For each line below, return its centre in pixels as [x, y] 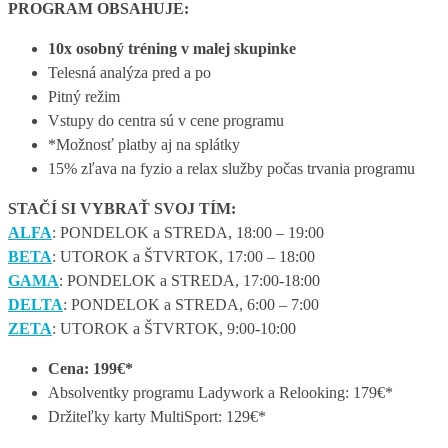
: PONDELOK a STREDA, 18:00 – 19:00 [188, 233]
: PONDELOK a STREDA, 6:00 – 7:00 [191, 305]
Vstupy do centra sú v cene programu [166, 121]
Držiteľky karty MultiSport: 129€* [157, 417]
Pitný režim [84, 97]
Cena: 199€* [90, 369]
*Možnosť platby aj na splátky [144, 145]
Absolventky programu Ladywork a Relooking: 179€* [220, 393]
